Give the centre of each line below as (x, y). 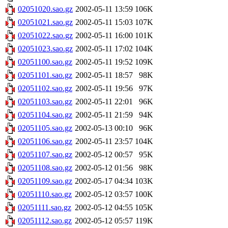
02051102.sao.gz (45, 89)
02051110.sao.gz (45, 194)
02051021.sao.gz (45, 22)
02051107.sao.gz (45, 155)
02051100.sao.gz (45, 62)
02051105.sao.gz (45, 128)
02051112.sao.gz (45, 221)
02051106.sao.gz (45, 141)
